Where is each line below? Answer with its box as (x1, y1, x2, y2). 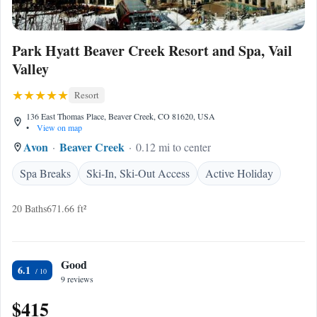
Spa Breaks (20, 166, 71, 180)
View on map (35, 122, 82, 133)
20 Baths (12, 202, 47, 215)
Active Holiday (205, 166, 273, 180)
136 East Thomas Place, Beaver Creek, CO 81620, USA (26, 110, 215, 122)
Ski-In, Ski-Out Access (86, 166, 190, 180)
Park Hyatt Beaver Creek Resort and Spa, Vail (12, 40, 292, 61)
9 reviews (61, 273, 93, 284)
